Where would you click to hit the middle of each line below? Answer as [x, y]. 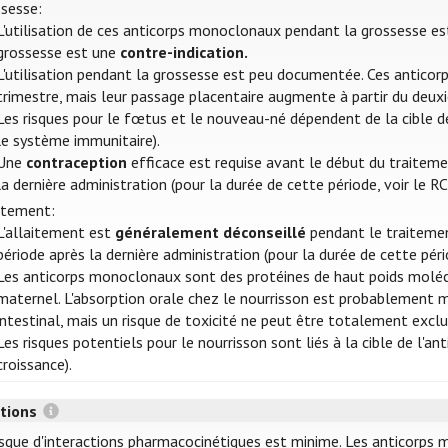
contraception [77, 162]
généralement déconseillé [211, 232]
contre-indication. [184, 52]
